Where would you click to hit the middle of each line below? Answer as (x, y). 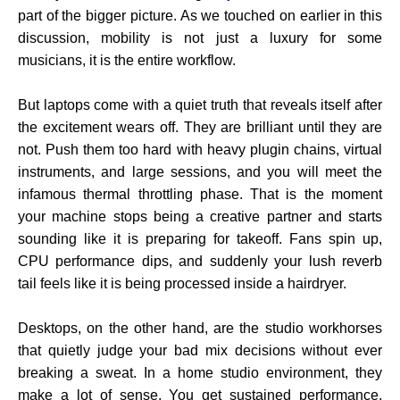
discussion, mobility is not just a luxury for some (200, 38)
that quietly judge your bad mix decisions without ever (200, 351)
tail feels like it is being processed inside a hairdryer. (182, 284)
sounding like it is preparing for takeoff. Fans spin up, (200, 239)
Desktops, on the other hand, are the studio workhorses (200, 329)
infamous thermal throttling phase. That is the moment (200, 195)
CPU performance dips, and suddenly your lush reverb (200, 262)
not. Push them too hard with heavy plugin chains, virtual (200, 150)
